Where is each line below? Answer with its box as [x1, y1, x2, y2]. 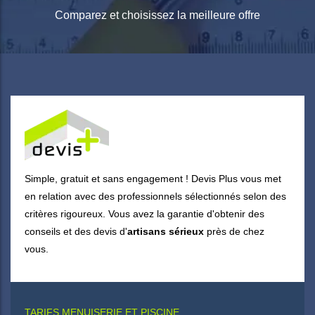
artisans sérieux [127, 226, 204, 237]
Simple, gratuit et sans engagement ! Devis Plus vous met [25, 173, 281, 184]
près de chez [204, 226, 264, 237]
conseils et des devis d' [25, 226, 127, 237]
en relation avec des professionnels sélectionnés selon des [25, 191, 286, 202]
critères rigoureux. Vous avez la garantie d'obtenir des [25, 208, 264, 219]
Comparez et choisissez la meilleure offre [55, 9, 260, 21]
